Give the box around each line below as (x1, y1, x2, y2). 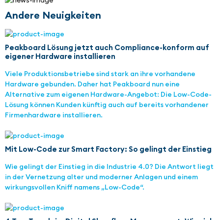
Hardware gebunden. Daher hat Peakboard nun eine (5, 80, 180, 89)
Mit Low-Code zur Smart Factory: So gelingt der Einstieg (5, 144, 212, 154)
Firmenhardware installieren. (5, 110, 103, 120)
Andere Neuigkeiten (5, 9, 101, 22)
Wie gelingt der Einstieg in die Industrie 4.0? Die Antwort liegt (5, 162, 214, 171)
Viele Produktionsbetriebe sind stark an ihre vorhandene (5, 69, 195, 79)
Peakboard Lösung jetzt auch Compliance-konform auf (5, 43, 209, 53)
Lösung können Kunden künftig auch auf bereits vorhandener (5, 100, 209, 110)
